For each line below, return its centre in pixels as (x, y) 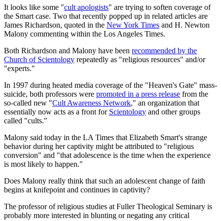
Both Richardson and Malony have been (68, 50)
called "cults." (26, 120)
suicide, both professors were (50, 94)
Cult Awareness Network (92, 103)
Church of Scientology (39, 59)
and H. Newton (184, 25)
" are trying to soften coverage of (160, 7)
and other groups (173, 111)
